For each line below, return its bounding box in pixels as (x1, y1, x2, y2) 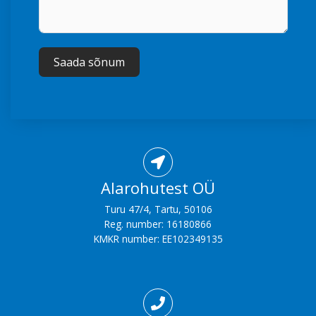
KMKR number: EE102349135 (93, 232, 223, 246)
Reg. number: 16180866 (104, 217, 212, 231)
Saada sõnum (54, 54, 125, 71)
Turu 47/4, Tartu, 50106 (104, 202, 212, 217)
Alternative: (39, 92, 88, 106)
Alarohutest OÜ (101, 177, 215, 199)
